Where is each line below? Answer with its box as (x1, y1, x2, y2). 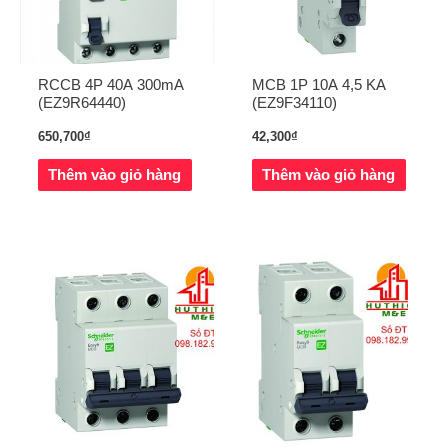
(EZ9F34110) (251, 94, 337, 111)
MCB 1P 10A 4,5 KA (251, 76, 386, 93)
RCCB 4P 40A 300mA (37, 76, 184, 93)
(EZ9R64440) (37, 94, 126, 111)
